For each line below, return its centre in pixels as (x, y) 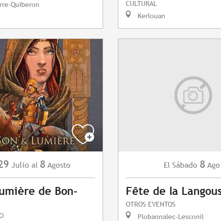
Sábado (185, 165)
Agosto (59, 165)
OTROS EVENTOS (151, 204)
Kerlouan (150, 16)
